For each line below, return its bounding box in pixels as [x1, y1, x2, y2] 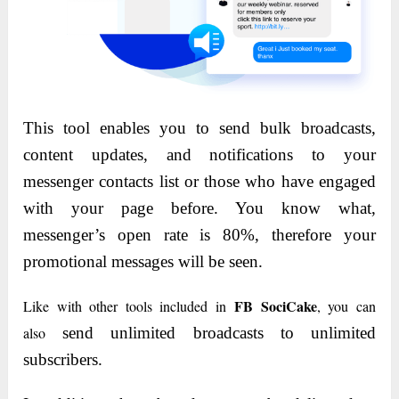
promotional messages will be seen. [23, 251, 264, 271]
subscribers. [23, 349, 103, 369]
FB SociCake [234, 295, 317, 316]
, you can [316, 296, 376, 315]
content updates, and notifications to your [23, 144, 376, 164]
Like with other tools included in [23, 296, 235, 315]
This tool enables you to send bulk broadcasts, [23, 118, 376, 137]
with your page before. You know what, [23, 198, 376, 217]
